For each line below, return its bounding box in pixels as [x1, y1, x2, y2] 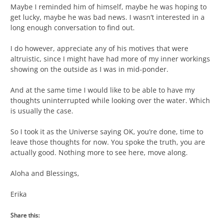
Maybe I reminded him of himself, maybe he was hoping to [10, 2, 207, 12]
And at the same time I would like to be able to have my [10, 85, 195, 95]
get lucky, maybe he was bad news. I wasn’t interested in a [10, 12, 205, 22]
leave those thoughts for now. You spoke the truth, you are [10, 137, 205, 147]
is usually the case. [10, 106, 73, 116]
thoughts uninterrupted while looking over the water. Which [10, 96, 210, 106]
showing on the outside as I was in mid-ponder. [10, 64, 168, 74]
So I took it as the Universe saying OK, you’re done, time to [10, 127, 203, 137]
